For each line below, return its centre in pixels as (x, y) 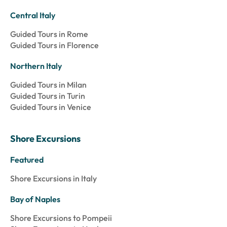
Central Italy (33, 15)
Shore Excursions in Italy (53, 179)
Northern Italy (36, 66)
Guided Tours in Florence (54, 45)
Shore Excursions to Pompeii (61, 218)
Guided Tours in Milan (48, 85)
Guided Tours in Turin (48, 96)
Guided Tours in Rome (49, 34)
